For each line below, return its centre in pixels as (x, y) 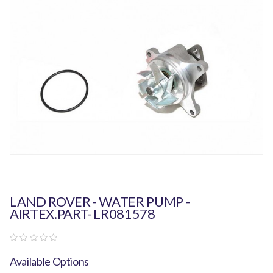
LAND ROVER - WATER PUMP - (100, 201)
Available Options (50, 261)
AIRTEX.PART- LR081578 (83, 213)
